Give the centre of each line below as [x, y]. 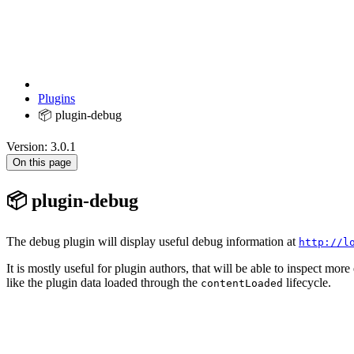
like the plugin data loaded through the [104, 282]
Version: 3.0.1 [41, 147]
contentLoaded [242, 283]
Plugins [56, 99]
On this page [42, 163]
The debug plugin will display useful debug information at [153, 241]
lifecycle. [307, 282]
